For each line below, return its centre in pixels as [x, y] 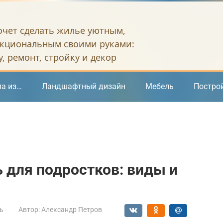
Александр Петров [72, 210]
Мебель [160, 86]
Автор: [29, 210]
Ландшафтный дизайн [84, 86]
